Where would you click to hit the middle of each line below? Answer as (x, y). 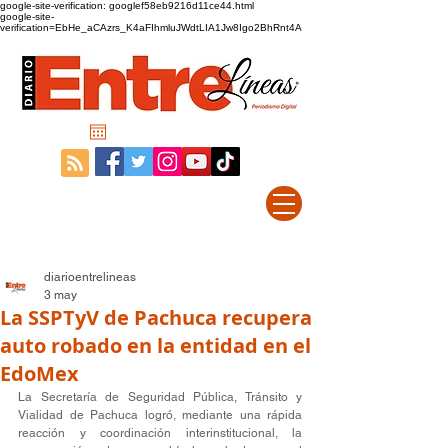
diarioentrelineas (90, 277)
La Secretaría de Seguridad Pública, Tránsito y (160, 397)
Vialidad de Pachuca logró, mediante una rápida (160, 415)
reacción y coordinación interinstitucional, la (160, 433)
